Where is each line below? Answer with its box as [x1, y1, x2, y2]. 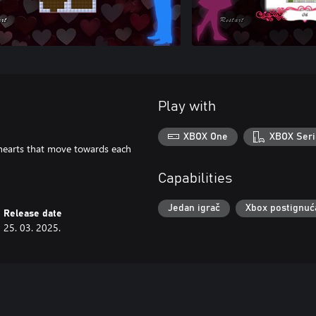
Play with [158, 99, 216, 114]
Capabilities [158, 171, 232, 186]
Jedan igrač [168, 203, 220, 214]
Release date [4, 209, 63, 219]
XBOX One [183, 131, 229, 142]
